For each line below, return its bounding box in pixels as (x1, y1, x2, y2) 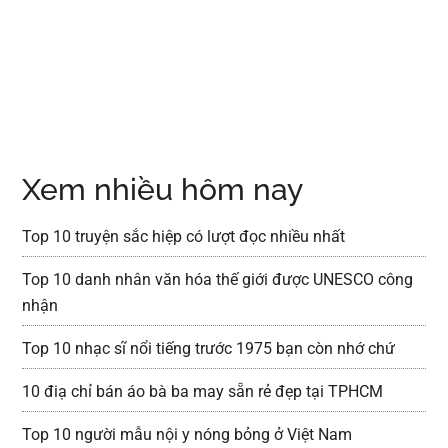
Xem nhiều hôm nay (22, 171, 304, 207)
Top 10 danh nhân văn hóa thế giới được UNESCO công (22, 269, 414, 289)
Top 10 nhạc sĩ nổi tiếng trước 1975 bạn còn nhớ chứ (22, 338, 396, 358)
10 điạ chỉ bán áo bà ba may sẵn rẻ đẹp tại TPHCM (22, 381, 384, 401)
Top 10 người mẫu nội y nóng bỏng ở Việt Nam (22, 424, 353, 444)
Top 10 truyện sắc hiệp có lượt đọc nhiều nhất (22, 226, 346, 246)
